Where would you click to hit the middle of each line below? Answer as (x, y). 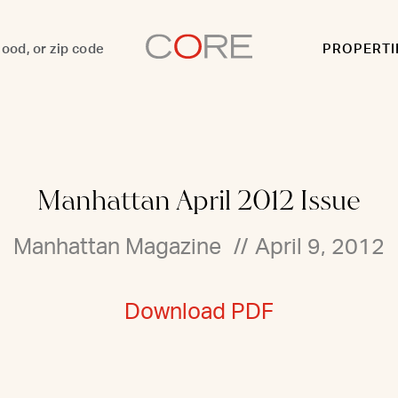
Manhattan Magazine (117, 247)
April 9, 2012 (320, 247)
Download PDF (199, 312)
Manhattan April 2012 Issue (199, 200)
